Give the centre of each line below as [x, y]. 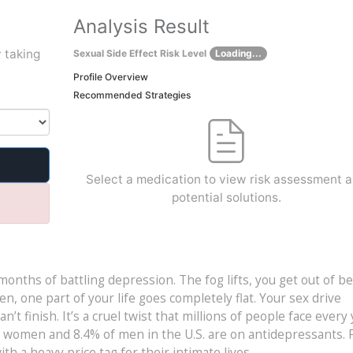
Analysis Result [141, 26]
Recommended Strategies [132, 95]
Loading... [238, 53]
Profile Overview [110, 76]
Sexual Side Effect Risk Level [139, 53]
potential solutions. [226, 197]
